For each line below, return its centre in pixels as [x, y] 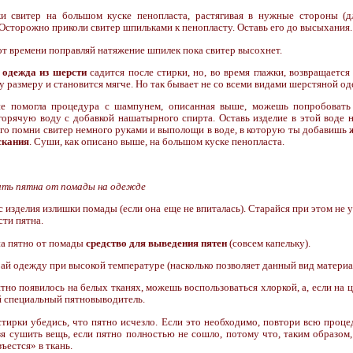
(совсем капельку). [269, 243]
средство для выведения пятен [156, 243]
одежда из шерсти [44, 72]
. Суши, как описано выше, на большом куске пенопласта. [157, 142]
